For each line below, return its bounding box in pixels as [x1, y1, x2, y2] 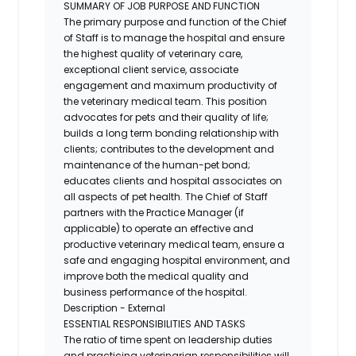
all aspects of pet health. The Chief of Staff [64, 189, 269, 203]
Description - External [64, 300, 166, 315]
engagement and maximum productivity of [64, 78, 278, 92]
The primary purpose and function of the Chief [64, 14, 288, 29]
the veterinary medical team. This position [64, 94, 268, 108]
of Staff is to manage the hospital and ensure [64, 30, 285, 44]
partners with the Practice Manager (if [64, 205, 245, 219]
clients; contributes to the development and [64, 141, 275, 156]
